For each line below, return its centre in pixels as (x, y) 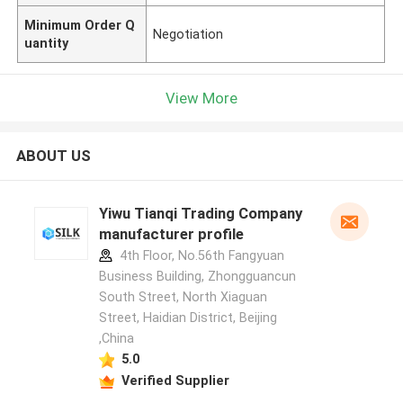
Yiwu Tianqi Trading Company (200, 214)
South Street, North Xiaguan (183, 297)
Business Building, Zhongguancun (197, 277)
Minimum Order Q (80, 25)
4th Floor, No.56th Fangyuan (200, 256)
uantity (47, 43)
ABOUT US (53, 156)
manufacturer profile (171, 234)
